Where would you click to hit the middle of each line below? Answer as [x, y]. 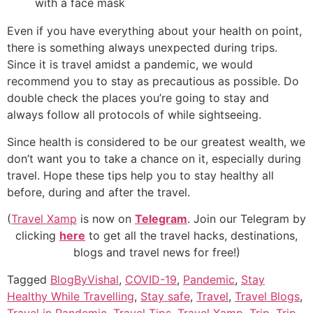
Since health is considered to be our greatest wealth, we [156, 141]
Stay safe [165, 296]
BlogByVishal [85, 279]
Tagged [29, 279]
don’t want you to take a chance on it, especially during [154, 158]
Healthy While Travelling [71, 296]
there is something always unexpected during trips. [142, 48]
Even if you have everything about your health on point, [154, 31]
